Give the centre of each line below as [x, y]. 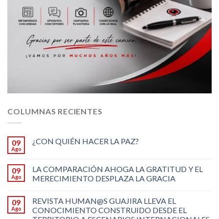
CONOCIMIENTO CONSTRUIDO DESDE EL [109, 210]
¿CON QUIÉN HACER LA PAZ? [86, 141]
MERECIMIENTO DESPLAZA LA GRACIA [104, 178]
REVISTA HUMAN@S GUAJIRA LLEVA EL [104, 201]
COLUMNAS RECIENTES [55, 111]
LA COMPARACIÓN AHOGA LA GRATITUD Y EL [118, 169]
